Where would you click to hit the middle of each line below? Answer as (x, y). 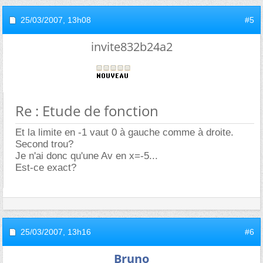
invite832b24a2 (131, 46)
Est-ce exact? (46, 167)
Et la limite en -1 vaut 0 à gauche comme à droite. (124, 132)
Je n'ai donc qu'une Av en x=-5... (87, 156)
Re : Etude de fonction (87, 110)
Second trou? (44, 144)
